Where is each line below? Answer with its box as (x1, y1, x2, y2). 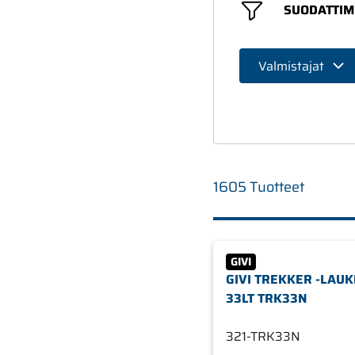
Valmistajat (258, 55, 324, 76)
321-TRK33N (225, 326, 300, 346)
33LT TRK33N (225, 288, 307, 308)
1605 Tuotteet (212, 176, 304, 198)
